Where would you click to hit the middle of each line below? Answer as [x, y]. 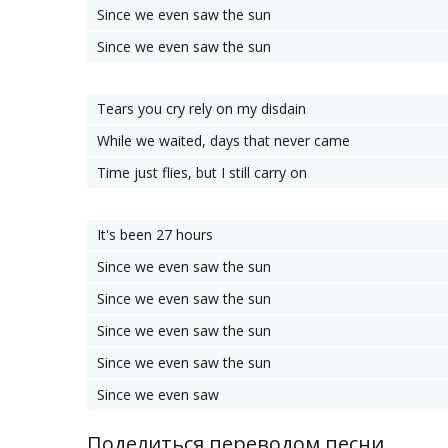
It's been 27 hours [155, 234]
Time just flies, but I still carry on [202, 172]
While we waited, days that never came [223, 140]
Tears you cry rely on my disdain [201, 108]
